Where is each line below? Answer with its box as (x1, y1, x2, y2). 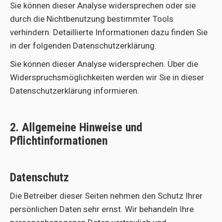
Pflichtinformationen (10, 134, 108, 148)
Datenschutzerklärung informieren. (10, 86, 139, 96)
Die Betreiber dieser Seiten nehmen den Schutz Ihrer (10, 191, 203, 201)
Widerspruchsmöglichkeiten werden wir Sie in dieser (10, 72, 204, 82)
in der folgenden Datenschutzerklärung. (10, 41, 157, 51)
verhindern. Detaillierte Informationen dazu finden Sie (10, 27, 208, 37)
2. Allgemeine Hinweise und (10, 120, 142, 134)
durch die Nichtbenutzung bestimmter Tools (10, 14, 173, 24)
